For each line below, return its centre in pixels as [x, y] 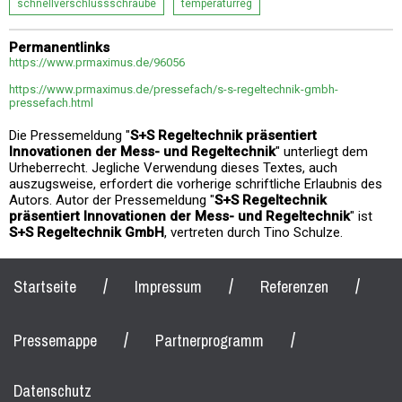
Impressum [168, 287]
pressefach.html [51, 103]
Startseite [45, 287]
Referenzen [294, 287]
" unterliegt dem [322, 152]
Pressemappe [55, 341]
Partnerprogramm [210, 341]
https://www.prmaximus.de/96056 [97, 63]
